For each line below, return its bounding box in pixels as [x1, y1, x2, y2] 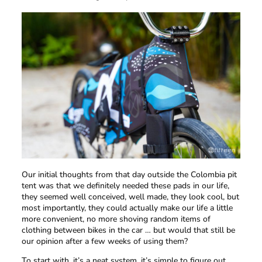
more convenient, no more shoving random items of [21, 213, 211, 225]
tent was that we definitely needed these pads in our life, [21, 180, 229, 191]
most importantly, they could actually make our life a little [21, 202, 233, 213]
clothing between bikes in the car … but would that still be [21, 224, 235, 236]
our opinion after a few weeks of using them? [21, 235, 188, 247]
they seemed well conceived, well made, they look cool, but [21, 191, 239, 202]
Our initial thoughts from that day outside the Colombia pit [21, 168, 237, 180]
